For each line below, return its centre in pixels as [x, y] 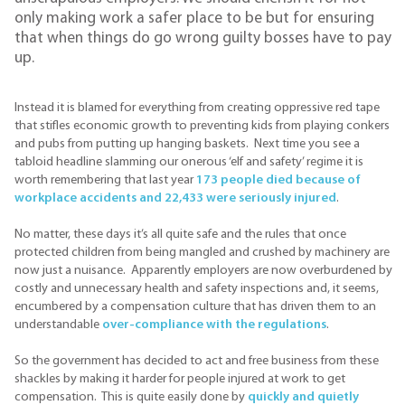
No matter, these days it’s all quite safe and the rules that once [180, 234]
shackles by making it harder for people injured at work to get [180, 379]
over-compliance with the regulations [214, 325]
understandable [58, 325]
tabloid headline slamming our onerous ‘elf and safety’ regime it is [189, 162]
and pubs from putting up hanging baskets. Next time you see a [187, 144]
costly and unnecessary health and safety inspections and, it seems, [197, 288]
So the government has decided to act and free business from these [197, 361]
